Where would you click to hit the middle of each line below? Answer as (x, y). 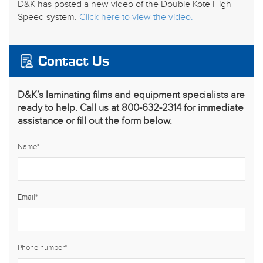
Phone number (41, 248)
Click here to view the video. (136, 17)
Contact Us (74, 61)
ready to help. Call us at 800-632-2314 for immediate (131, 108)
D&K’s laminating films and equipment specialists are (131, 95)
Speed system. (48, 17)
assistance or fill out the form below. (95, 121)
